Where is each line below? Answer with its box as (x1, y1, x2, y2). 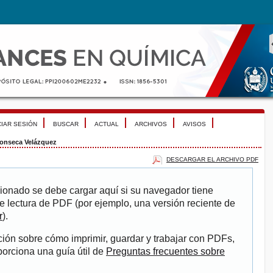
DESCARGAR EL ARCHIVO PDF (166, 155, 258, 163)
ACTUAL (94, 121, 119, 127)
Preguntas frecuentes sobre (106, 246, 225, 257)
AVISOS (183, 121, 206, 127)
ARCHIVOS (135, 121, 167, 127)
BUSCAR (53, 121, 79, 127)
